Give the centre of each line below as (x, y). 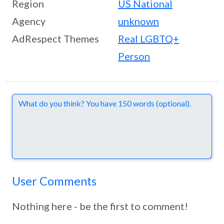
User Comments (54, 181)
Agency (29, 21)
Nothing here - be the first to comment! (100, 206)
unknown (138, 21)
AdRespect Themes (55, 38)
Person (134, 56)
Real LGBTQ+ (148, 38)
